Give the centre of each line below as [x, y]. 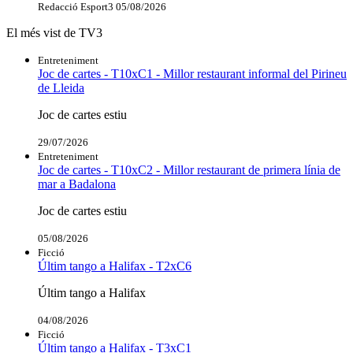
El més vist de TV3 [54, 33]
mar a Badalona [77, 184]
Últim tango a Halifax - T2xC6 [115, 266]
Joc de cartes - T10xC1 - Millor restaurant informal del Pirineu [192, 74]
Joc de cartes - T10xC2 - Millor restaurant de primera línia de [189, 170]
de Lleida [61, 88]
